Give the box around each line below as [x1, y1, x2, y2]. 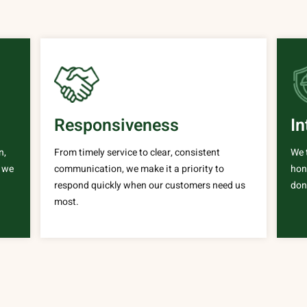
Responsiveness [53, 113, 179, 138]
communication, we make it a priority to [53, 162, 224, 176]
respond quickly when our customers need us [53, 178, 245, 193]
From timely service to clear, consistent [53, 145, 220, 160]
